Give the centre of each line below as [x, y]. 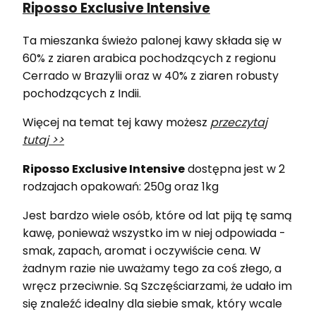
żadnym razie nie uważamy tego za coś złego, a [152, 268]
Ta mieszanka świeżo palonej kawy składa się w [152, 40]
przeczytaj [239, 122]
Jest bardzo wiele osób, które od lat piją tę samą [157, 215]
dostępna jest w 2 [235, 169]
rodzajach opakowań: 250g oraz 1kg [121, 186]
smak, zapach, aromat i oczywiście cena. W [142, 250]
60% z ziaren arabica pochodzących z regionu [149, 58]
